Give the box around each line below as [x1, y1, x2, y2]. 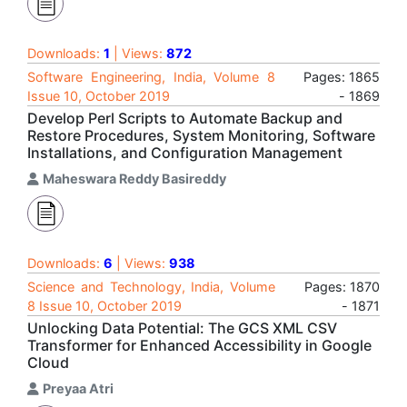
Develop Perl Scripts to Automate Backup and [27, 109, 342, 127]
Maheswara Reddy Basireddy [43, 171, 226, 186]
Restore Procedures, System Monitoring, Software [27, 126, 375, 144]
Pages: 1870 [304, 279, 380, 294]
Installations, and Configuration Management [27, 144, 342, 162]
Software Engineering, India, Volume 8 [27, 69, 275, 84]
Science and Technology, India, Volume [27, 279, 275, 294]
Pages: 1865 [303, 69, 380, 84]
